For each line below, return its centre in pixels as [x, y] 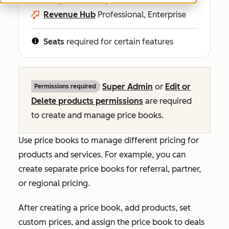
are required [167, 101]
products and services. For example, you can [102, 155]
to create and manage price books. [97, 115]
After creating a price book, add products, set [105, 208]
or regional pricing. [54, 183]
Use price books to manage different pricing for [109, 140]
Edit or [178, 87]
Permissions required [65, 86]
